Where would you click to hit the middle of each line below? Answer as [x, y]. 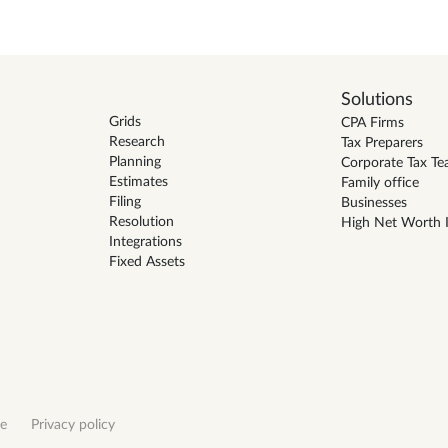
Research [136, 141]
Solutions [376, 99]
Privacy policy [72, 425]
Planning [134, 161]
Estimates [138, 181]
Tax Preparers [381, 142]
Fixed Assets [146, 261]
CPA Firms [372, 122]
